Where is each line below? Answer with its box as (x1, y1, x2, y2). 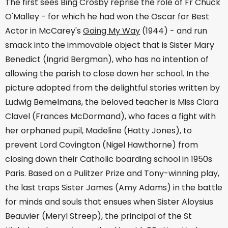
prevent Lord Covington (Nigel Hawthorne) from (5, 138, 198, 151)
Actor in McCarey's (5, 24, 83, 37)
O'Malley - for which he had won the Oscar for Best (5, 10, 209, 22)
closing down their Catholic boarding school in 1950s (5, 153, 212, 165)
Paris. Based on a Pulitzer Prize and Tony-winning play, (5, 167, 219, 179)
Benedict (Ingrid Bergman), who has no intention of (5, 53, 209, 65)
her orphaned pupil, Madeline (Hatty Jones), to (5, 124, 192, 136)
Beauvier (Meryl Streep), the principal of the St (5, 210, 192, 222)
